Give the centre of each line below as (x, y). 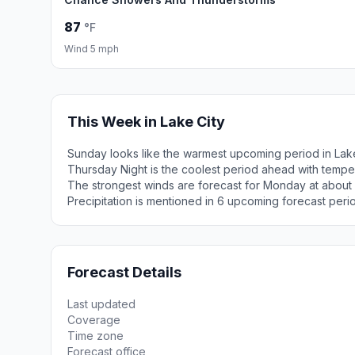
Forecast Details (124, 272)
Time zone (95, 336)
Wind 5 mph (92, 49)
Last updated (101, 304)
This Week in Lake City (146, 122)
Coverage (94, 320)
